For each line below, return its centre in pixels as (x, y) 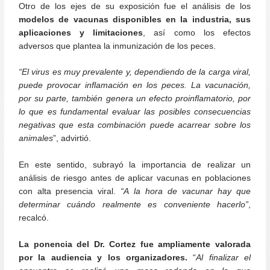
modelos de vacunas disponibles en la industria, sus (135, 19)
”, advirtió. (72, 139)
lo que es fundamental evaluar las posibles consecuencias (135, 112)
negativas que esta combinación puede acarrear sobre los (135, 125)
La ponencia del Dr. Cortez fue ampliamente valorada (135, 245)
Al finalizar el (224, 258)
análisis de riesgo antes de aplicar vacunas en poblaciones (135, 178)
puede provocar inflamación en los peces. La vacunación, (135, 86)
